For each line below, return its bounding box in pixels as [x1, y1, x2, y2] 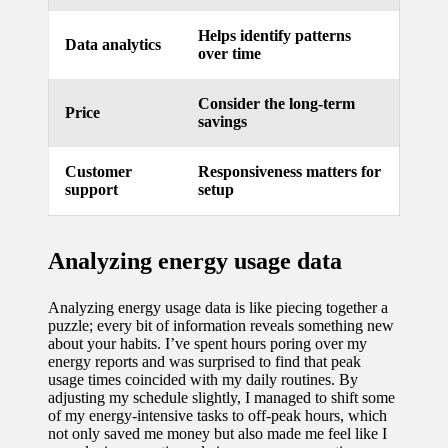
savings [198, 112, 247, 130]
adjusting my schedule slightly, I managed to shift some [48, 388, 395, 406]
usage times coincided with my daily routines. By [48, 370, 358, 388]
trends [261, 150, 333, 180]
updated [261, 18, 352, 48]
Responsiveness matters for [198, 162, 381, 180]
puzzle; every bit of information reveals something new [48, 316, 394, 334]
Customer [65, 162, 132, 180]
